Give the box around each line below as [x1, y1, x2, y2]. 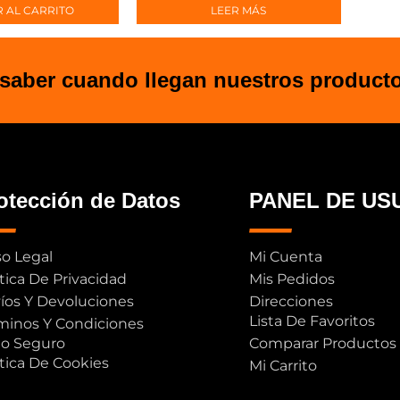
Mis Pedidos [249, 271, 336, 288]
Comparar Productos [249, 335, 397, 353]
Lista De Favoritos [249, 312, 376, 330]
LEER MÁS [211, 3, 267, 17]
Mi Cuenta [249, 248, 323, 266]
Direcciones [249, 293, 334, 311]
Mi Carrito [249, 357, 318, 375]
